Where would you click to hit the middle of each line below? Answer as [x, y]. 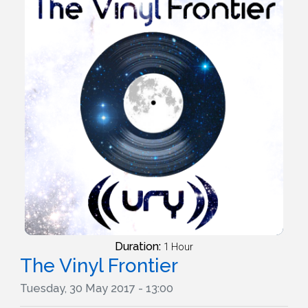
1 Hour [178, 247]
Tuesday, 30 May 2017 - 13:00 [97, 288]
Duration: [139, 246]
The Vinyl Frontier [99, 266]
